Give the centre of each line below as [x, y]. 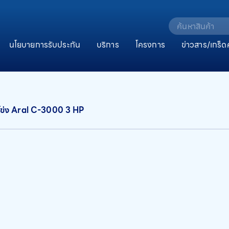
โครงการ [150, 45]
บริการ [108, 45]
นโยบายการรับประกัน [45, 45]
